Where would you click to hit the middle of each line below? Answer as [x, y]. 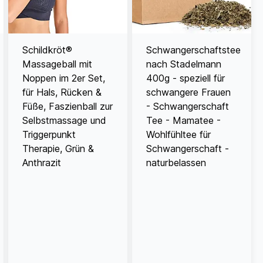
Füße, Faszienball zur [67, 106]
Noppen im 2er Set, [63, 78]
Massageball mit [57, 64]
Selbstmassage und [64, 120]
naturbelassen [176, 162]
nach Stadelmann [183, 64]
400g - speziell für [185, 78]
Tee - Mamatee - [183, 120]
